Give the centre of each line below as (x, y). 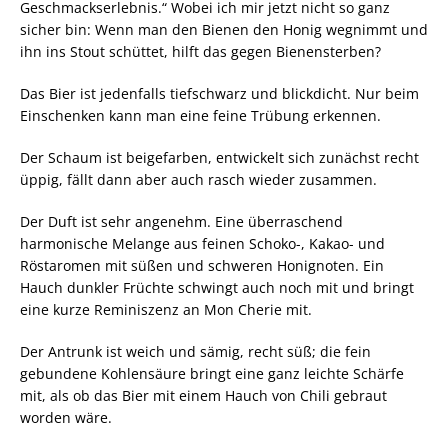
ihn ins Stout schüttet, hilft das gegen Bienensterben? (200, 51)
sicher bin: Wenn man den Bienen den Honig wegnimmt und (224, 29)
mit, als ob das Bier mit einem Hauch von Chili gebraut (203, 395)
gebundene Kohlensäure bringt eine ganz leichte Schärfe (212, 373)
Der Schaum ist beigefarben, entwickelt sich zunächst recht (219, 157)
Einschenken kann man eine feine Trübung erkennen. (200, 115)
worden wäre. (66, 417)
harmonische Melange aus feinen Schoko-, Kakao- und (202, 243)
